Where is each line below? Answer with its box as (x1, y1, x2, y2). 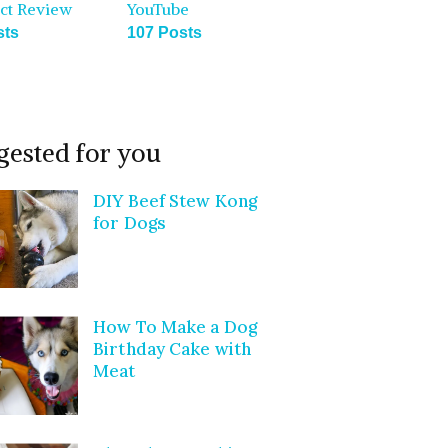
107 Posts (127, 23, 203, 41)
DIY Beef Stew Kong (93, 189, 257, 212)
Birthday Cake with (93, 338, 251, 361)
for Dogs (93, 211, 166, 234)
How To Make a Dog (93, 316, 257, 339)
